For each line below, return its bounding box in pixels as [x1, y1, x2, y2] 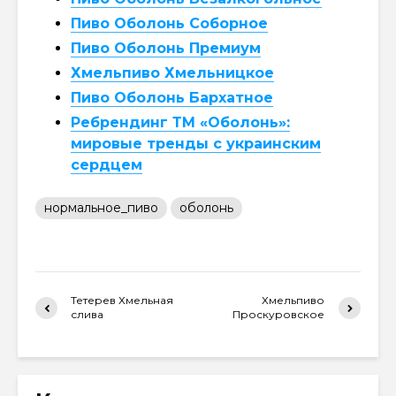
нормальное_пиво [44, 200, 158, 216]
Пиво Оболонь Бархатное [71, 89, 273, 106]
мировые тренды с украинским [71, 135, 321, 152]
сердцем [71, 156, 142, 173]
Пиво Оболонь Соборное [71, 15, 268, 32]
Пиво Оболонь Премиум [71, 40, 261, 57]
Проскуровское [232, 308, 325, 321]
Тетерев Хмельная [71, 293, 173, 307]
